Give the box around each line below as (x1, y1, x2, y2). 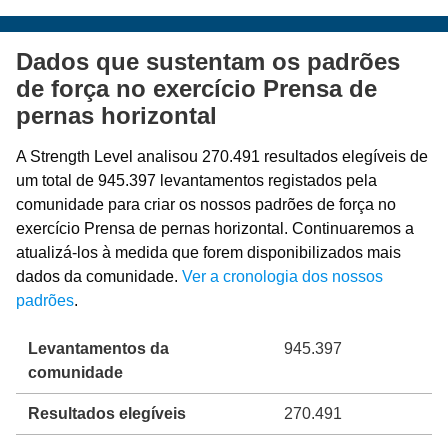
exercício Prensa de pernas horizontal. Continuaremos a (16, 219, 414, 237)
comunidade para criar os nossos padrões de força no (16, 195, 396, 213)
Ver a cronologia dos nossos (182, 267, 383, 285)
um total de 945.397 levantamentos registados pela (16, 171, 377, 189)
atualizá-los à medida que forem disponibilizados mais (16, 243, 401, 261)
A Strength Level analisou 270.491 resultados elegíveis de (16, 147, 428, 165)
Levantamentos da (28, 339, 169, 357)
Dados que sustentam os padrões (16, 47, 400, 75)
